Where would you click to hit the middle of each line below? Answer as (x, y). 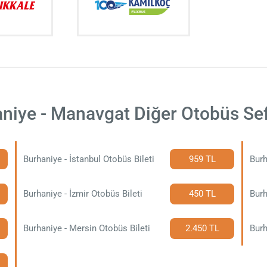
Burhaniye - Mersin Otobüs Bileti (87, 229)
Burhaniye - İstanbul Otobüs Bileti (89, 159)
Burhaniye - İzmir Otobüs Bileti (83, 193)
